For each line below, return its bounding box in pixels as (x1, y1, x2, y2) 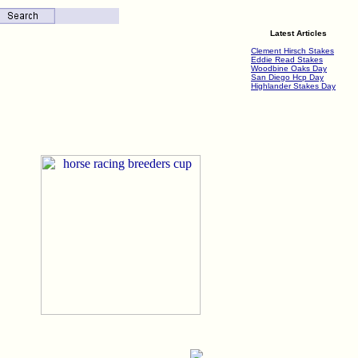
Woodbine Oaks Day (251, 64, 327, 73)
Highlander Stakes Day (251, 82, 336, 90)
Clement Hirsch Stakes (251, 46, 334, 55)
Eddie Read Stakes (251, 55, 323, 64)
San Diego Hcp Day (251, 73, 324, 82)
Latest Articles (270, 29, 327, 38)
